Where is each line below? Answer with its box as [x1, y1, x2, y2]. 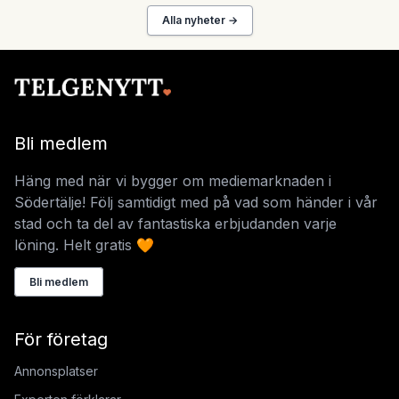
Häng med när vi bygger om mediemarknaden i [14, 172, 331, 191]
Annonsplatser [14, 363, 98, 379]
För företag [14, 329, 108, 351]
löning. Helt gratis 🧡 [14, 236, 154, 255]
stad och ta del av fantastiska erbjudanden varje [14, 215, 337, 233]
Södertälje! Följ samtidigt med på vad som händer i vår [14, 193, 378, 212]
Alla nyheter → [161, 13, 238, 28]
